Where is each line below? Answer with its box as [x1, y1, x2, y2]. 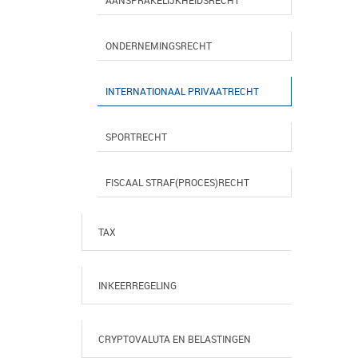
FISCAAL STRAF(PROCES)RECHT [105, 176, 249, 189]
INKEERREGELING [98, 279, 177, 292]
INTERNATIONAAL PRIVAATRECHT [105, 85, 259, 97]
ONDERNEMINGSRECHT [105, 39, 212, 52]
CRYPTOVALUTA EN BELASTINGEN [98, 332, 251, 345]
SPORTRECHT [105, 130, 167, 143]
